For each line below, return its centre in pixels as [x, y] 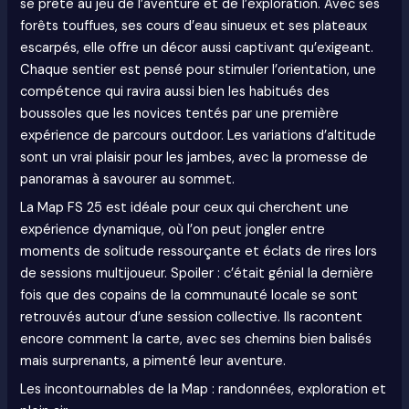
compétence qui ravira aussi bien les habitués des [175, 91]
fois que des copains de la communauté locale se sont [189, 296]
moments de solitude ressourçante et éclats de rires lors [199, 252]
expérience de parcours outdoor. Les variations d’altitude [199, 135]
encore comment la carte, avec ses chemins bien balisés [196, 340]
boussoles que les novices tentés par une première [180, 113]
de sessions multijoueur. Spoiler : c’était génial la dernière [197, 274]
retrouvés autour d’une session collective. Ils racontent [192, 318]
